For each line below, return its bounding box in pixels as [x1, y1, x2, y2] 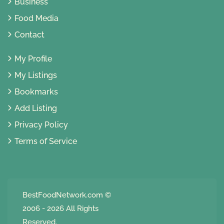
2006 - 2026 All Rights [22, 204, 98, 213]
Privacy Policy [14, 120, 68, 130]
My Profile [14, 54, 52, 64]
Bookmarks [14, 87, 58, 97]
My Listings [14, 70, 57, 80]
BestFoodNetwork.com [22, 190, 103, 200]
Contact [14, 30, 44, 40]
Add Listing [14, 103, 57, 113]
